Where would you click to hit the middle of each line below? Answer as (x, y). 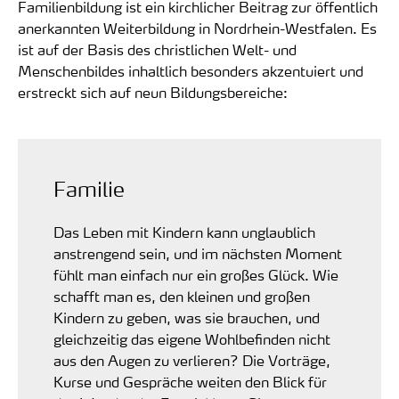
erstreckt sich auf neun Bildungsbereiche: (153, 93)
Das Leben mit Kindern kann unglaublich (184, 232)
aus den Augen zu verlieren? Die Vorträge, (192, 361)
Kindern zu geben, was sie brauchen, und (187, 318)
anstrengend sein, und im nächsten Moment (198, 254)
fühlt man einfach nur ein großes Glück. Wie (196, 275)
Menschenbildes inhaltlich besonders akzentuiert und (191, 71)
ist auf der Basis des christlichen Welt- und (157, 50)
